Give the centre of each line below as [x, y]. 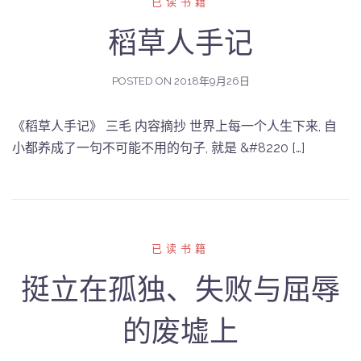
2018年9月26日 [212, 81]
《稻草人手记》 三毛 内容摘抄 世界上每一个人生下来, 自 [174, 126]
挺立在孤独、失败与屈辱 [180, 289]
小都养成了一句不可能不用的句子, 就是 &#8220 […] [158, 148]
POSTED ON [143, 81]
